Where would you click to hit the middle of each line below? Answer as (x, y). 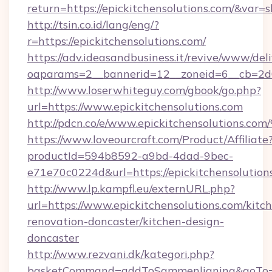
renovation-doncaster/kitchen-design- (126, 221)
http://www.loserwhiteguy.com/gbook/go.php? (144, 90)
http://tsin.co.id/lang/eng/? (93, 25)
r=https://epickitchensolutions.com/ (117, 41)
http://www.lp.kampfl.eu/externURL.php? (131, 189)
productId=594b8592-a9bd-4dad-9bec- (130, 156)
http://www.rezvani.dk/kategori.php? (121, 254)
